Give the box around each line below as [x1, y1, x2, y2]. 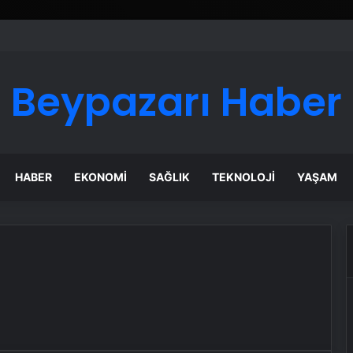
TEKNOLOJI [212, 170, 276, 184]
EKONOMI [74, 170, 128, 184]
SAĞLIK [149, 170, 191, 184]
